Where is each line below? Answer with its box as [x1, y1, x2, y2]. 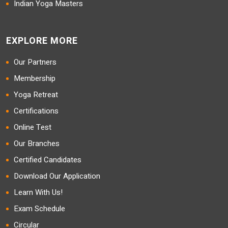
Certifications [14, 105, 59, 117]
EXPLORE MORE [6, 34, 78, 48]
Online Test [14, 122, 51, 133]
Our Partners [14, 56, 56, 68]
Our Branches [14, 138, 60, 149]
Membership [14, 73, 55, 84]
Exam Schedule [14, 203, 65, 214]
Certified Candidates [14, 154, 81, 165]
